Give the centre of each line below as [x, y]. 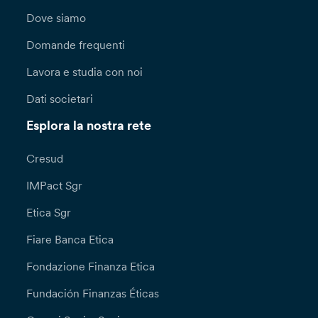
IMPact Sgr [55, 186]
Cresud [45, 159]
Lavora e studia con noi [85, 72]
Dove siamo [56, 18]
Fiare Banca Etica [70, 240]
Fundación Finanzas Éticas [93, 294]
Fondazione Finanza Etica [91, 267]
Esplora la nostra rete [89, 126]
